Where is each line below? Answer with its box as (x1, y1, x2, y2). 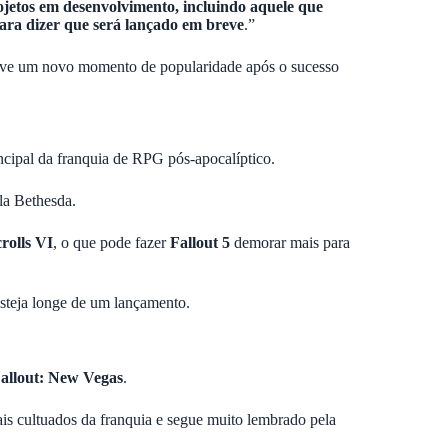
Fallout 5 (170, 234, 230, 252)
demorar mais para (230, 234, 350, 252)
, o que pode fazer (53, 234, 170, 252)
